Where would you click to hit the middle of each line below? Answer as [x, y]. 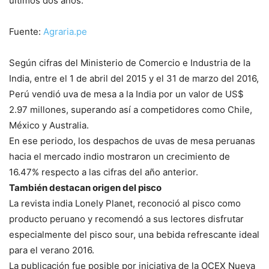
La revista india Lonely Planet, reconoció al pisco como [125, 203]
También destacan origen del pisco [85, 187]
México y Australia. [49, 125]
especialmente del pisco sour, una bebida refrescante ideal [134, 234]
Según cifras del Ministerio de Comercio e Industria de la [130, 62]
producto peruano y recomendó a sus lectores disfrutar [126, 219]
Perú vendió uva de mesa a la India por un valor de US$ [126, 94]
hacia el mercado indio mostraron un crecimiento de [119, 156]
